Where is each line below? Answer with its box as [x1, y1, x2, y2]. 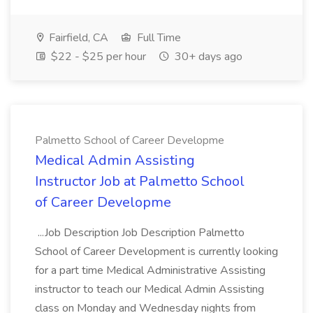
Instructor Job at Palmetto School [35, 172, 245, 191]
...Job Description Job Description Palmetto [35, 225, 245, 240]
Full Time [134, 30, 181, 45]
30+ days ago [172, 49, 242, 64]
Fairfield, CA [46, 30, 108, 45]
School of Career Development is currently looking [35, 244, 278, 259]
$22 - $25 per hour [48, 49, 146, 64]
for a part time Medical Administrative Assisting [35, 263, 265, 278]
